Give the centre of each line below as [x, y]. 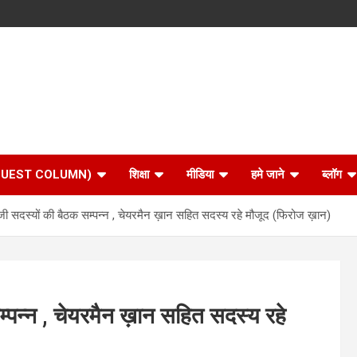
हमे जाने [268, 175]
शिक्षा [139, 175]
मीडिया [200, 175]
